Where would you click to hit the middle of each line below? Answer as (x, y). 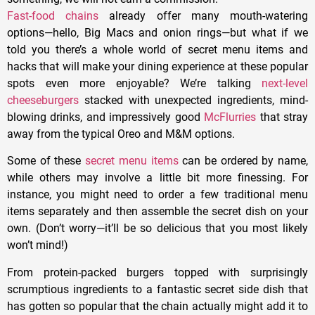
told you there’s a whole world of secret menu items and (157, 49)
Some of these (46, 161)
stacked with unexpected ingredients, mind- (193, 100)
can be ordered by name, (243, 161)
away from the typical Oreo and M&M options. (121, 134)
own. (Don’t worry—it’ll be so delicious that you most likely (157, 229)
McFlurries (230, 117)
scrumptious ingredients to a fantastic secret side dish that (157, 289)
